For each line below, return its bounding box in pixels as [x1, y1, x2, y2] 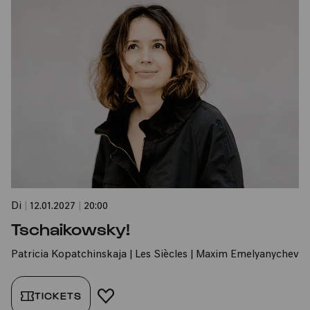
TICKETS [35, 290, 82, 302]
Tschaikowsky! [11, 219, 130, 238]
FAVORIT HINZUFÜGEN [105, 290, 226, 302]
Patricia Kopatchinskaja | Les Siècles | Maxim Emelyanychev [11, 250, 299, 260]
